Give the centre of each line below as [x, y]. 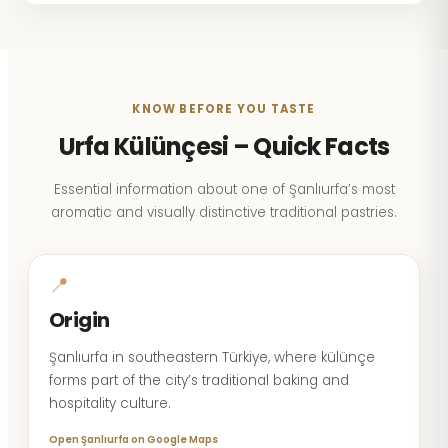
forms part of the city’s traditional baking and [199, 380]
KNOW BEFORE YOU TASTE [224, 109]
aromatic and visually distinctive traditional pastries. [224, 212]
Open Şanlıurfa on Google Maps [133, 439]
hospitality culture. [110, 403]
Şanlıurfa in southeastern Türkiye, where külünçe [212, 357]
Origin [79, 320]
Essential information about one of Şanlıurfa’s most [224, 189]
